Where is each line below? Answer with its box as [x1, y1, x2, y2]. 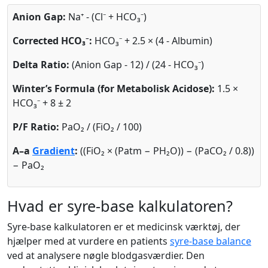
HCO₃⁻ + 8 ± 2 [13, 96, 71, 109]
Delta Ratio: [13, 58, 69, 71]
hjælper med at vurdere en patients [7, 234, 170, 248]
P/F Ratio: [13, 120, 59, 133]
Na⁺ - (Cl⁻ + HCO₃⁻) [66, 10, 147, 23]
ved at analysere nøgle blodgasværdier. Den [7, 249, 205, 262]
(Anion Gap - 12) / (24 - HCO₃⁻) [69, 58, 204, 71]
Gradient [32, 144, 75, 157]
